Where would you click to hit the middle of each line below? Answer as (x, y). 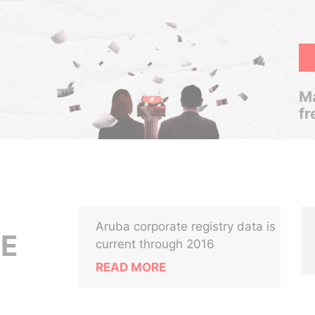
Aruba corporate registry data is (186, 226)
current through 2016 (155, 244)
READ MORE (131, 267)
